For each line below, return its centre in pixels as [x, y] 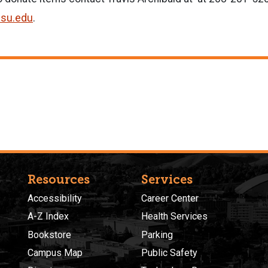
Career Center [170, 198]
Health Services [174, 217]
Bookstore [49, 234]
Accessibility [55, 198]
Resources [59, 179]
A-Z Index [48, 217]
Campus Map [55, 253]
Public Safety [169, 253]
